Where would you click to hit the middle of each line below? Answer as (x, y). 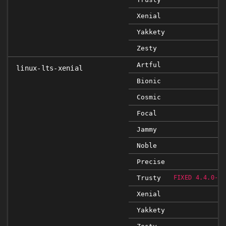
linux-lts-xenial (50, 68)
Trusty (149, 178)
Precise (151, 162)
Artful (149, 65)
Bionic (149, 81)
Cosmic (149, 97)
